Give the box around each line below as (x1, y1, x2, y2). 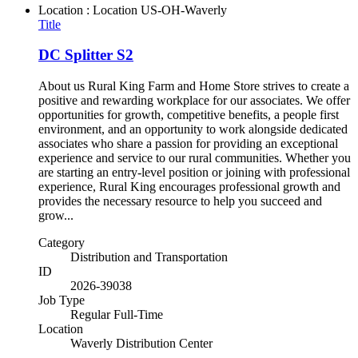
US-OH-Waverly (141, 2, 227, 17)
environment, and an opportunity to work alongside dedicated (38, 122, 348, 137)
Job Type (38, 293, 85, 308)
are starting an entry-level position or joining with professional (38, 165, 350, 180)
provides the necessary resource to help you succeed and (38, 194, 322, 209)
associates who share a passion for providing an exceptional (38, 137, 338, 151)
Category (38, 236, 85, 250)
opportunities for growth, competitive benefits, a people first (38, 108, 339, 122)
